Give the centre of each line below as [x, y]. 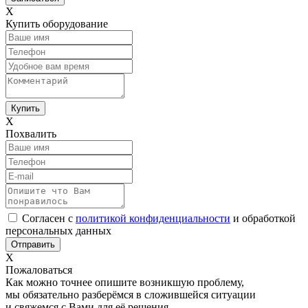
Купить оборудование [57, 23]
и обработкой [263, 218]
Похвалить [31, 133]
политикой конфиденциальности [153, 218]
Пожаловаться [39, 269]
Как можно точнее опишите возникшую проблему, [125, 282]
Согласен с [49, 218]
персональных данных [58, 230]
